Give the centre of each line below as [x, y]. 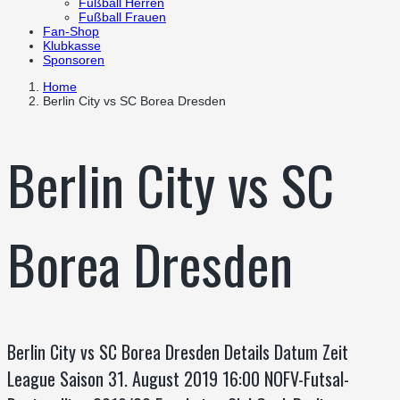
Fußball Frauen [122, 17]
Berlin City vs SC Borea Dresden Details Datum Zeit [178, 352]
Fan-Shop [71, 31]
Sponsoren [74, 60]
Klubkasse [72, 46]
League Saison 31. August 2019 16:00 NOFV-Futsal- [178, 379]
